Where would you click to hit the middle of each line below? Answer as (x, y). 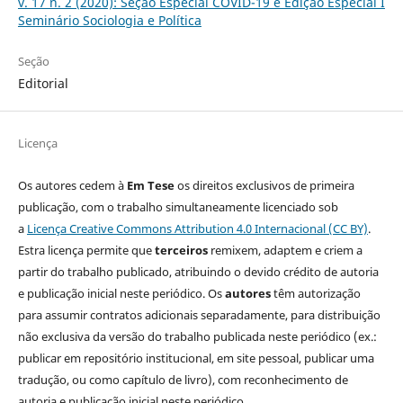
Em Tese (150, 186)
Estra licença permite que (86, 251)
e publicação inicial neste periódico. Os (121, 294)
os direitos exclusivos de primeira (264, 186)
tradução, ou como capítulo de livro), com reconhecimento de (183, 380)
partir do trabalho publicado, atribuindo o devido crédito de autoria (198, 272)
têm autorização (315, 294)
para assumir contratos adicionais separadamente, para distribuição (199, 315)
